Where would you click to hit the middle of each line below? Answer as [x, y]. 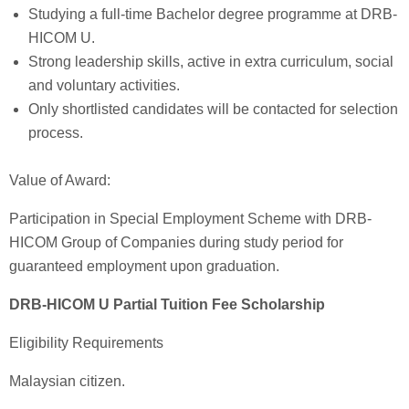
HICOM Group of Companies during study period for [176, 242]
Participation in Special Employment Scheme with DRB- [190, 218]
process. [55, 133]
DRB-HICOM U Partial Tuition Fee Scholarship [167, 304]
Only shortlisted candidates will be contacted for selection [213, 110]
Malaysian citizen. [67, 381]
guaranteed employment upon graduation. [144, 266]
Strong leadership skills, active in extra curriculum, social [210, 62]
